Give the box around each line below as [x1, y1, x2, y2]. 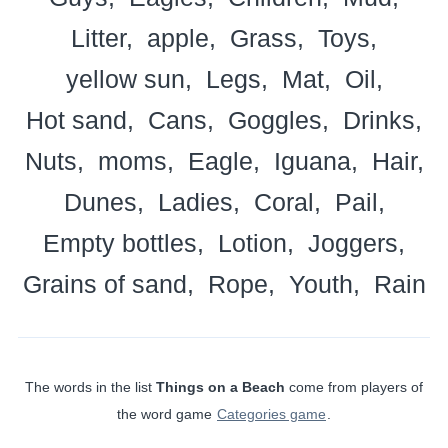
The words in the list [25, 378, 156, 395]
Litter [71, 23, 126, 52]
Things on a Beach [156, 378, 285, 395]
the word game [117, 405, 216, 422]
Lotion [218, 228, 287, 257]
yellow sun [65, 64, 185, 93]
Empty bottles [43, 228, 197, 257]
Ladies [157, 187, 233, 216]
